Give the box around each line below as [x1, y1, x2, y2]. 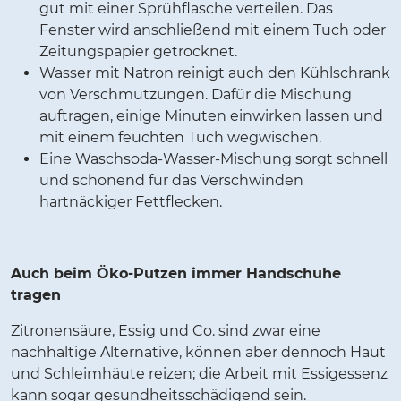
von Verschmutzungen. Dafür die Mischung [39, 86, 352, 104]
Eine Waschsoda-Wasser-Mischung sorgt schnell [39, 150, 388, 168]
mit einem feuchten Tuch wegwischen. [39, 129, 321, 147]
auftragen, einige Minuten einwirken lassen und [39, 107, 383, 125]
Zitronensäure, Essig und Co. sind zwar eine [11, 322, 320, 340]
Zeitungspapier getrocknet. [39, 43, 237, 61]
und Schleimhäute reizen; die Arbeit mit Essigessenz [11, 365, 388, 383]
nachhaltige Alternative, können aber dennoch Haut [11, 344, 386, 362]
